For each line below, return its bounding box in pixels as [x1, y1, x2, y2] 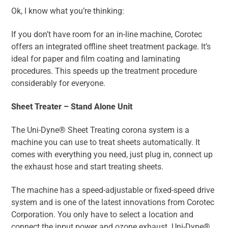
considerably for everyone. [11, 78, 105, 89]
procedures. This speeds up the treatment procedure [11, 66, 197, 76]
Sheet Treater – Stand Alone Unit [11, 102, 132, 112]
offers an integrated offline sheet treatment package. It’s [11, 42, 211, 52]
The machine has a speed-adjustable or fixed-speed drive [11, 185, 214, 195]
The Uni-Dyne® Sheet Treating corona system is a [11, 125, 189, 135]
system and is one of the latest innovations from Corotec [11, 197, 214, 208]
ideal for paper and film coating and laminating [11, 54, 180, 64]
